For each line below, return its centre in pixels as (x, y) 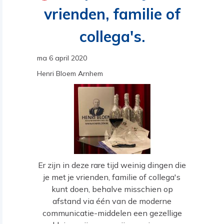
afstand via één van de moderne (112, 201)
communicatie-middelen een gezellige (112, 213)
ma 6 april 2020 (62, 58)
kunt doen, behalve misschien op (112, 189)
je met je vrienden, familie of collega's (112, 177)
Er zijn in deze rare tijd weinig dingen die (112, 165)
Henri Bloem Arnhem (70, 73)
